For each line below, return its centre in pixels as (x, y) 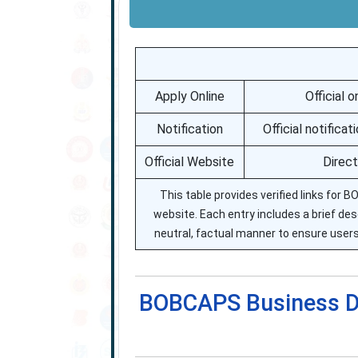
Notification (189, 129)
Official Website (190, 162)
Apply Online (189, 96)
